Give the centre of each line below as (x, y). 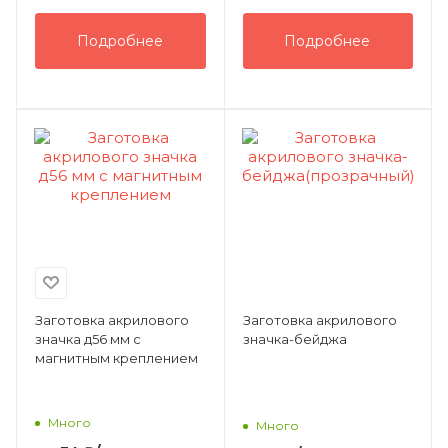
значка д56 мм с (88, 338)
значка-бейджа (294, 338)
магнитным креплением (116, 357)
